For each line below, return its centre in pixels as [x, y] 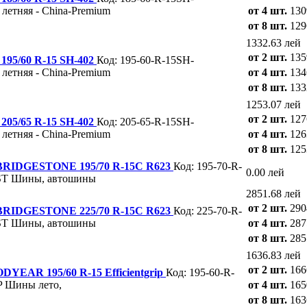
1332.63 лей [273, 42]
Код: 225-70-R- [208, 210]
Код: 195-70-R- [208, 166]
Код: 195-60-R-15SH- [145, 60]
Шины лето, [33, 284]
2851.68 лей [273, 193]
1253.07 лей [273, 104]
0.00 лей [265, 172]
